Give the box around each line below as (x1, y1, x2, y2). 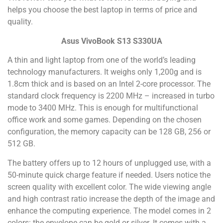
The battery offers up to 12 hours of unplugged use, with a (7, 158, 211, 168)
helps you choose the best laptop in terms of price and (7, 5, 197, 15)
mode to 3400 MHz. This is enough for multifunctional (7, 103, 198, 113)
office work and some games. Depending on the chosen (7, 115, 202, 125)
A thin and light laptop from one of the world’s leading (7, 55, 196, 65)
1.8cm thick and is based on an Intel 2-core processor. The (7, 79, 211, 89)
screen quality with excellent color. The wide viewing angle (7, 182, 211, 192)
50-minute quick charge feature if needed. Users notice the (7, 170, 211, 180)
